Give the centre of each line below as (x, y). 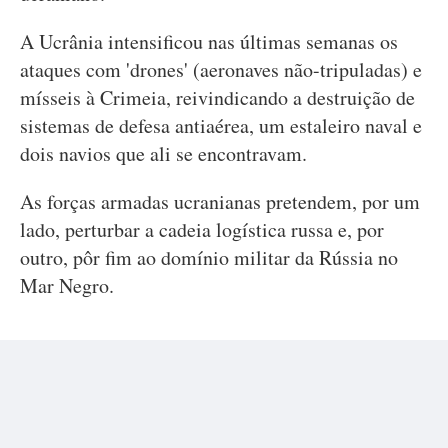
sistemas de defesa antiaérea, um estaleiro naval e (221, 125)
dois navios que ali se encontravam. (163, 153)
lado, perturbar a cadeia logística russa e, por (202, 229)
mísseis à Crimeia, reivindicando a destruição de (217, 97)
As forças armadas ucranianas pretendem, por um (220, 201)
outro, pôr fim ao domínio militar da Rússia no (209, 257)
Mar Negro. (67, 285)
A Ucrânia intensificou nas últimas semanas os (209, 41)
